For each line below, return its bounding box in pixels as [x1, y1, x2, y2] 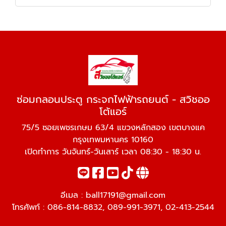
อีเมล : [61, 189, 86, 201]
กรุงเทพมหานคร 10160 [73, 134, 153, 146]
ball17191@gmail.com [86, 189, 165, 201]
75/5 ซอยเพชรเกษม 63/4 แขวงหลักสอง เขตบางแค [21, 122, 205, 134]
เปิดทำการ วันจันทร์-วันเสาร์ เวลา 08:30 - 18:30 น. [25, 146, 201, 158]
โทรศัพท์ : [12, 201, 47, 213]
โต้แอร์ [99, 104, 127, 119]
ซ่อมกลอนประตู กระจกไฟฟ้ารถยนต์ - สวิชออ [16, 92, 210, 107]
